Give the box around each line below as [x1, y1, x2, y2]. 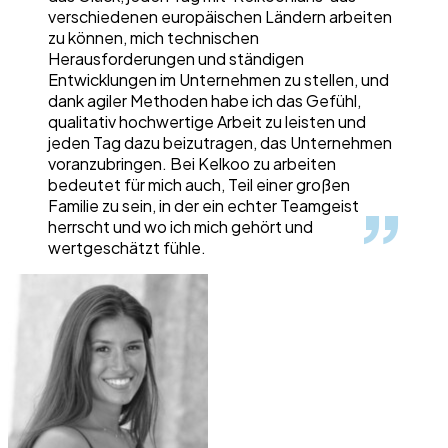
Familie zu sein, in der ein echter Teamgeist [48, 195, 359, 217]
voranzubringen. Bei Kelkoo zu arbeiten [48, 153, 336, 175]
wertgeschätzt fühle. [48, 237, 206, 259]
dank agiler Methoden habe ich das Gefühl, [48, 90, 361, 112]
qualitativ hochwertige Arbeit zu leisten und [48, 111, 366, 133]
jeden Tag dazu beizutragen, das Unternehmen [48, 132, 392, 154]
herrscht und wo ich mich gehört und [48, 216, 313, 238]
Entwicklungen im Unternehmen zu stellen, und [48, 69, 389, 91]
